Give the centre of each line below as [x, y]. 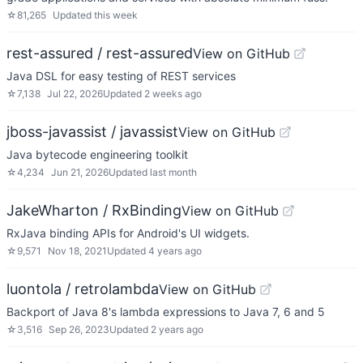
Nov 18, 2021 [77, 251]
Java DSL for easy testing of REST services [121, 76]
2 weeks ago [173, 94]
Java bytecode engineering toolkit [97, 154]
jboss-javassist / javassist [92, 132]
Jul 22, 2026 [75, 94]
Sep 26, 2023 [79, 329]
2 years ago [177, 329]
